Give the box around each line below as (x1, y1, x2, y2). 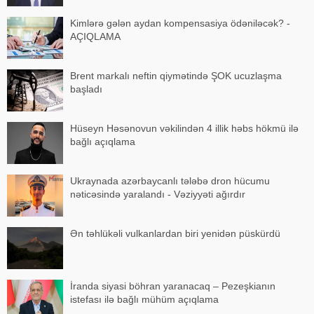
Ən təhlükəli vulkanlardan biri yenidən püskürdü (70, 227, 280, 239)
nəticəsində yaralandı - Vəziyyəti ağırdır (70, 188, 245, 200)
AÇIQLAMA (70, 30, 121, 42)
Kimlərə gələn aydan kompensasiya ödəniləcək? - (70, 17, 290, 29)
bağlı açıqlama (70, 135, 135, 147)
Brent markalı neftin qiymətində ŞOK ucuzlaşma (70, 69, 282, 81)
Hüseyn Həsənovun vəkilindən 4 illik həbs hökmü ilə (70, 122, 299, 134)
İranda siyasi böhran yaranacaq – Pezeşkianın (70, 280, 275, 292)
